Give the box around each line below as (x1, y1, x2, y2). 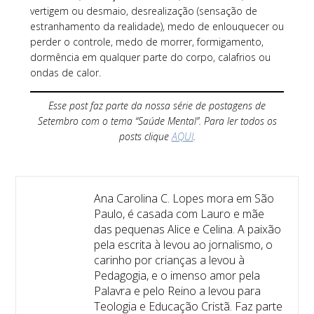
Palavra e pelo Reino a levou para (93, 282, 261, 299)
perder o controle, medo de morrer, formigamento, (29, 34, 264, 48)
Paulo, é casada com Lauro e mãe (93, 205, 264, 221)
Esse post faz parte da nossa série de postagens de (48, 98, 266, 112)
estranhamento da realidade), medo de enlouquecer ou (29, 19, 284, 33)
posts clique (118, 129, 172, 143)
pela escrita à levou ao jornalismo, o (93, 236, 273, 252)
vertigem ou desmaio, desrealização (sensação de (29, 4, 257, 18)
